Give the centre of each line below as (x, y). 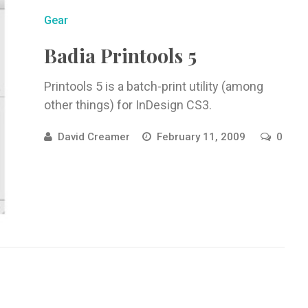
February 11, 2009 (202, 137)
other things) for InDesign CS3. (128, 105)
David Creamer (93, 137)
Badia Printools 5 (120, 55)
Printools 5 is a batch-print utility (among (153, 86)
